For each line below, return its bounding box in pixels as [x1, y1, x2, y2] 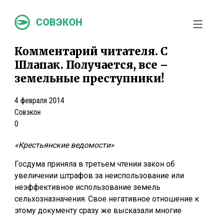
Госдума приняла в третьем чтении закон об [15, 159, 175, 169]
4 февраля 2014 [15, 96, 64, 105]
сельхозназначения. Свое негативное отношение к [15, 194, 199, 203]
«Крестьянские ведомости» [15, 140, 114, 150]
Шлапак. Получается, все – [15, 58, 168, 72]
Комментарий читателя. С [15, 45, 168, 58]
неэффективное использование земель [15, 183, 160, 192]
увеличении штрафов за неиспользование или [15, 171, 184, 180]
